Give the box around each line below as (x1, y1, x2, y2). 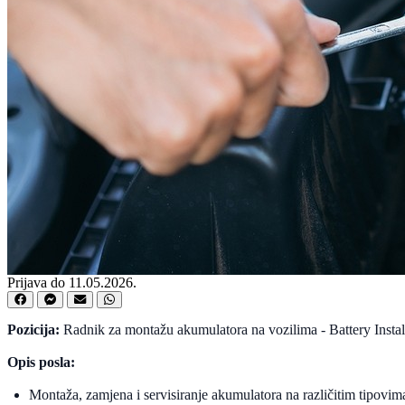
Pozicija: (7, 321, 63, 337)
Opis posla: (7, 353, 75, 370)
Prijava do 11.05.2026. (7, 274, 137, 290)
